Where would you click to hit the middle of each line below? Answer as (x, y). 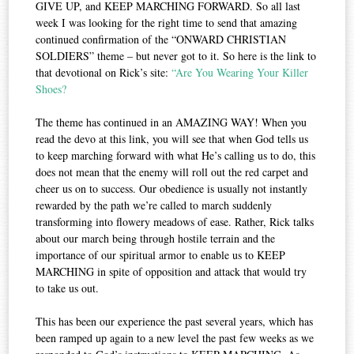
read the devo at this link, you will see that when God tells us (172, 138)
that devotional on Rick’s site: (102, 72)
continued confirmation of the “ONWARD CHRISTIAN (161, 39)
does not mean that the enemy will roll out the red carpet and (172, 171)
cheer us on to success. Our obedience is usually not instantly (172, 188)
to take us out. (68, 288)
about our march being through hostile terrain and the (156, 238)
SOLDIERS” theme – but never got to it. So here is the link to (176, 55)
